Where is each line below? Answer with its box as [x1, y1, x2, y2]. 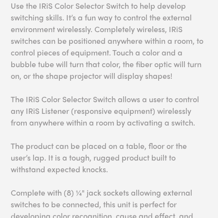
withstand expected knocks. [11, 163, 109, 175]
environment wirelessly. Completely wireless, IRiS [11, 23, 183, 35]
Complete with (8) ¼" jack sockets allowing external [11, 187, 193, 199]
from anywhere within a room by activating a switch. [11, 117, 196, 128]
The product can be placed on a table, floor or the [11, 140, 187, 152]
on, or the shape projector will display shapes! [11, 70, 173, 82]
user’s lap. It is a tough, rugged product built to [11, 152, 176, 163]
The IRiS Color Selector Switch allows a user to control [11, 93, 200, 105]
